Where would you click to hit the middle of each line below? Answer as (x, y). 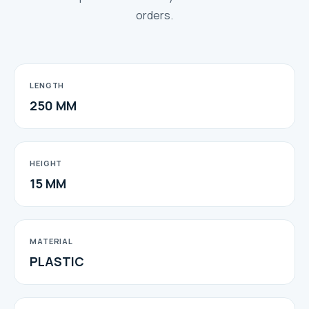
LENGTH (47, 85)
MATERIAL (52, 241)
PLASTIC (57, 261)
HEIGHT (46, 163)
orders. (154, 15)
